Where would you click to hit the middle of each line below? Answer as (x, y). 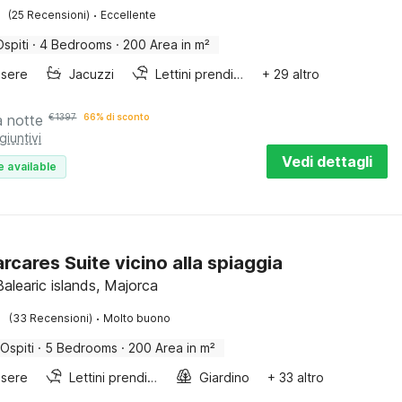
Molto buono (137, 318)
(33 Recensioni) (51, 318)
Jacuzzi (92, 74)
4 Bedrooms (76, 44)
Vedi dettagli (327, 162)
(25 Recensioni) (49, 15)
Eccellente (129, 15)
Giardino (225, 377)
